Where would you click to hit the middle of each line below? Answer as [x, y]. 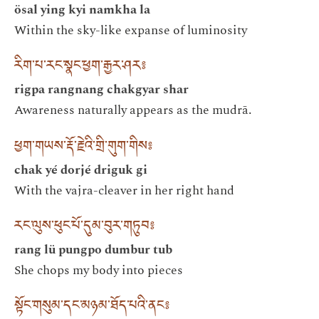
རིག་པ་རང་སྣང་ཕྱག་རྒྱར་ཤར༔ [80, 68]
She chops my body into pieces [99, 271]
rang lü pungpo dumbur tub [93, 250]
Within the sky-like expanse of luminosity [131, 31]
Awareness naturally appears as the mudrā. [133, 110]
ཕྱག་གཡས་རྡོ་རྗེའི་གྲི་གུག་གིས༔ [83, 148]
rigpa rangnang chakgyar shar [101, 90]
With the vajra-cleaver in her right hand [124, 190]
